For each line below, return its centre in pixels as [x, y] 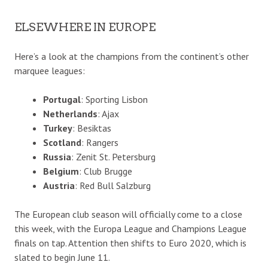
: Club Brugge [105, 171]
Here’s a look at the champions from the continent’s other [132, 56]
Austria [59, 185]
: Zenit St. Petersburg [113, 156]
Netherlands [70, 113]
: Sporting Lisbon [114, 99]
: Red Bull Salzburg [112, 185]
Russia [57, 156]
